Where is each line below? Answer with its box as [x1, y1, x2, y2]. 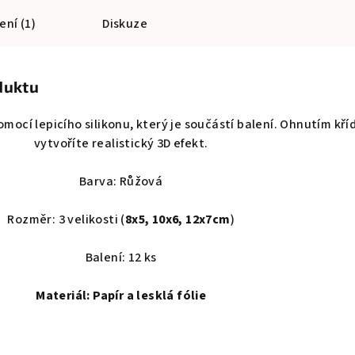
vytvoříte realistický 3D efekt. [33, 135, 208, 153]
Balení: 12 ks [85, 249, 157, 267]
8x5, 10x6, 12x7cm [124, 211, 231, 229]
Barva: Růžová [79, 173, 163, 191]
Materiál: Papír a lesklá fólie [36, 287, 207, 305]
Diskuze [102, 15, 148, 33]
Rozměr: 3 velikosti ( [7, 211, 125, 229]
